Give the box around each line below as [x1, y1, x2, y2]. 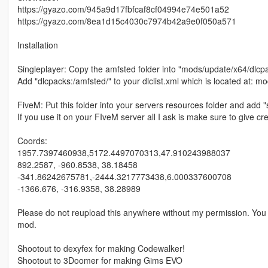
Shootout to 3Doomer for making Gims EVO [17, 254, 182, 267]
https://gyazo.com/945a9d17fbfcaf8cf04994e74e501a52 [17, 3, 229, 16]
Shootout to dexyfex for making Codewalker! [17, 242, 185, 255]
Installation [17, 39, 58, 51]
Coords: [17, 135, 47, 147]
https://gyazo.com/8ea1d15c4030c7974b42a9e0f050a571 [17, 15, 236, 28]
